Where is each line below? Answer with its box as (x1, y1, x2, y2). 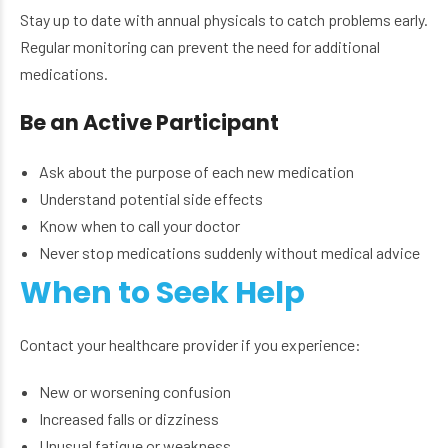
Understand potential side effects (39, 189, 264, 209)
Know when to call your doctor (39, 216, 241, 236)
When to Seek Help (20, 272, 305, 315)
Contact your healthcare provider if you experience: (20, 335, 361, 355)
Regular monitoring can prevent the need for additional (20, 37, 380, 57)
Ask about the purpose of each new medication (39, 162, 355, 182)
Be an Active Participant (20, 108, 279, 138)
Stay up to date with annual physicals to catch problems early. (20, 10, 428, 30)
